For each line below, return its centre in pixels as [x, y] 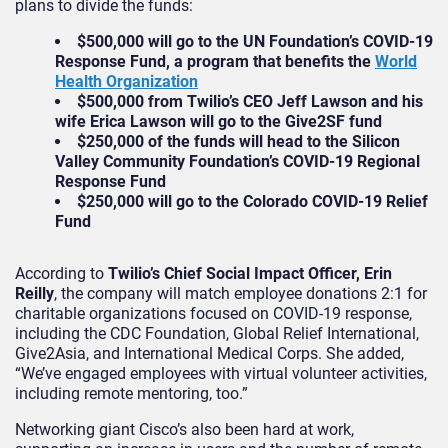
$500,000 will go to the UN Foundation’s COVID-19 [255, 42]
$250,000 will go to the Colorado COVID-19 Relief [252, 202]
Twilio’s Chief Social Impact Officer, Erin [250, 274]
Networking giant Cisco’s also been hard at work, [184, 430]
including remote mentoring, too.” [131, 394]
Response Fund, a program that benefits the [215, 62]
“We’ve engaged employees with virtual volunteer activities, [221, 374]
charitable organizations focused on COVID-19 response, [213, 314]
